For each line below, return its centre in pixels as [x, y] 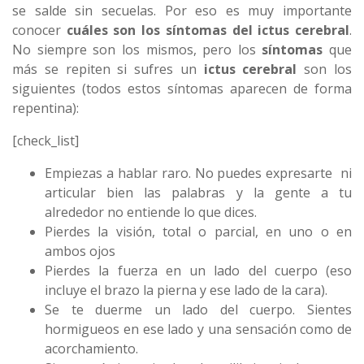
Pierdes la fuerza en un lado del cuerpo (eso [198, 270]
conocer [39, 30]
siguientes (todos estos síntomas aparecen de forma [182, 88]
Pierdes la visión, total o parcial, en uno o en [198, 231]
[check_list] [45, 140]
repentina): [45, 108]
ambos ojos [80, 251]
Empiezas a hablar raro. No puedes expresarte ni [198, 173]
